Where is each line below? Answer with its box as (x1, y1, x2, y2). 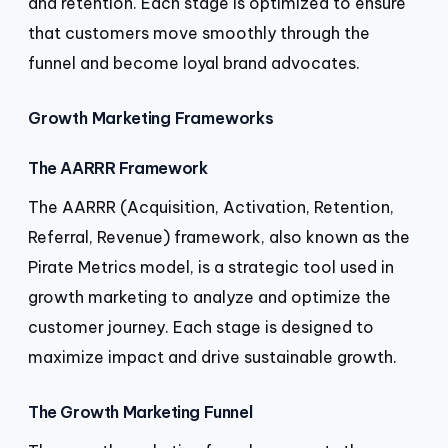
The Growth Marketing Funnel (28, 402, 253, 423)
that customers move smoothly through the (28, 22, 370, 43)
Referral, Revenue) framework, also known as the (28, 227, 410, 248)
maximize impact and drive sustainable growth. (28, 347, 397, 368)
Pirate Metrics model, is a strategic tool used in (28, 257, 394, 278)
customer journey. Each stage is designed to (28, 317, 374, 338)
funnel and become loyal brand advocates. (28, 52, 360, 73)
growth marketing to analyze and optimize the (28, 287, 391, 308)
